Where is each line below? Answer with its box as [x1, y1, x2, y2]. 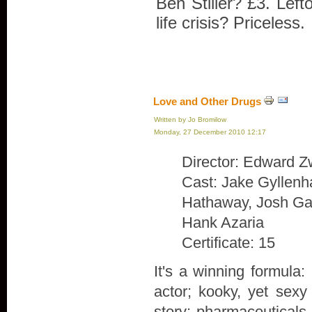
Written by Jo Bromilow [154, 116, 226, 123]
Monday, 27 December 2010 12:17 [154, 128, 266, 136]
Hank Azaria [182, 214, 264, 231]
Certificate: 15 [182, 234, 275, 251]
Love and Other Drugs [153, 95, 261, 107]
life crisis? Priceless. [156, 13, 305, 32]
